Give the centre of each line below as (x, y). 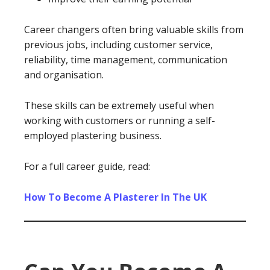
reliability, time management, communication (126, 60)
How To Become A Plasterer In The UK (115, 197)
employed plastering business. (93, 136)
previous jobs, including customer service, (118, 45)
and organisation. (64, 75)
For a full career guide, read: (87, 166)
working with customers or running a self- (120, 121)
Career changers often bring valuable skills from (134, 30)
